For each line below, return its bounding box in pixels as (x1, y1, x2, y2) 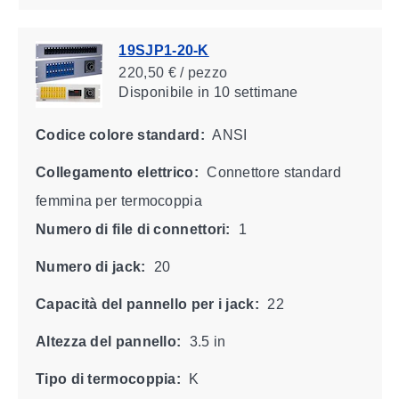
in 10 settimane (193, 84, 298, 100)
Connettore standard (202, 164, 341, 180)
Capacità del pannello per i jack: (35, 296, 259, 312)
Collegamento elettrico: (35, 164, 199, 180)
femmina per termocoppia (35, 192, 202, 208)
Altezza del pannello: (35, 333, 181, 349)
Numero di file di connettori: (35, 221, 231, 237)
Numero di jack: (35, 258, 145, 274)
